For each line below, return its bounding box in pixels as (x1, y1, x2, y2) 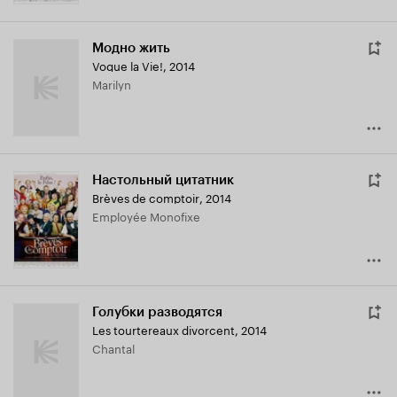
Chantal (101, 339, 135, 357)
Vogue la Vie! (92, 56, 163, 74)
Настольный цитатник (92, 172, 234, 189)
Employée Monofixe (99, 206, 200, 225)
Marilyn (102, 74, 131, 93)
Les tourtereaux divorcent (92, 320, 235, 339)
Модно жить (92, 40, 170, 57)
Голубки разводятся (92, 304, 222, 321)
